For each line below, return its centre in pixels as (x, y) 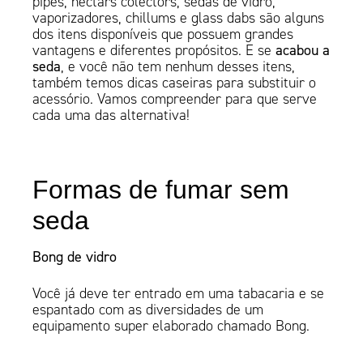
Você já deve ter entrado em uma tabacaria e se (179, 294)
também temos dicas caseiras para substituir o (175, 83)
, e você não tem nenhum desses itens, (178, 67)
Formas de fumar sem (161, 190)
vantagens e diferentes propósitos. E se (154, 51)
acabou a (303, 50)
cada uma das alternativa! (111, 115)
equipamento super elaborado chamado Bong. (171, 326)
